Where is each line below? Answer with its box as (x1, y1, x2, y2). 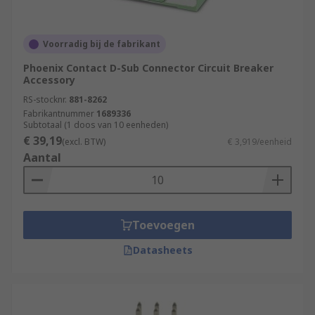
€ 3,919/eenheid (228, 136, 292, 148)
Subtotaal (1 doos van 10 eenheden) (23, 119, 168, 131)
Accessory (23, 73, 75, 86)
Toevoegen (131, 217, 195, 233)
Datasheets (132, 243, 193, 257)
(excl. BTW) (62, 136, 105, 148)
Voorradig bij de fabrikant (43, 38, 160, 50)
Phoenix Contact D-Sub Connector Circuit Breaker (23, 61, 274, 75)
